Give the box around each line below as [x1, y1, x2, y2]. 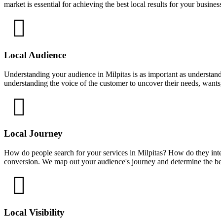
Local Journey [4, 128, 63, 139]
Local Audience [4, 49, 66, 60]
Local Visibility [4, 207, 65, 218]
